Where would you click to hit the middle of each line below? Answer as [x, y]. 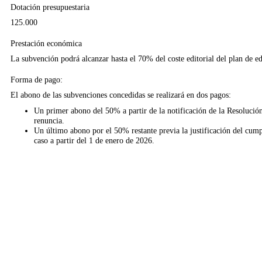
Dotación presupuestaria [50, 7]
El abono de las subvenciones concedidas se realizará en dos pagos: [120, 94]
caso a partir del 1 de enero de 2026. [94, 140]
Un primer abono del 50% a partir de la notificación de [126, 110]
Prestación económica [46, 43]
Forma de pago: [36, 79]
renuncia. [49, 120]
